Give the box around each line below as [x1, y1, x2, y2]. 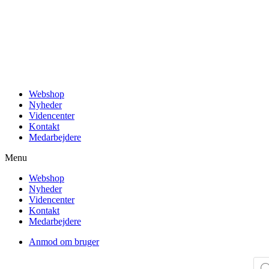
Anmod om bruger [29, 237, 99, 247]
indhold [4, 26, 33, 36]
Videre [4, 4, 29, 14]
